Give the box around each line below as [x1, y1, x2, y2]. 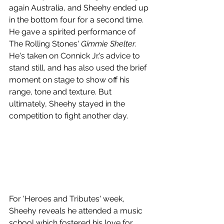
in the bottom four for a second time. [9, 15, 145, 25]
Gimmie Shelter [81, 39, 135, 49]
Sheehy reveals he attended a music [9, 206, 144, 216]
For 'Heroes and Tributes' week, [9, 194, 126, 204]
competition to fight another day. [9, 111, 128, 121]
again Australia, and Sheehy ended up [9, 3, 150, 13]
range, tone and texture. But [9, 87, 113, 97]
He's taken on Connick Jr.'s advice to [9, 51, 142, 61]
